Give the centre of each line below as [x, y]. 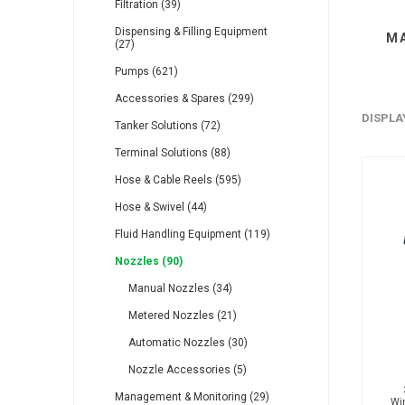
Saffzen [273, 117]
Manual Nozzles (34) [180, 288]
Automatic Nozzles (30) [188, 343]
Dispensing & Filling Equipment [191, 32]
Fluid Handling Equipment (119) [192, 234]
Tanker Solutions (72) [167, 126]
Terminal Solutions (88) [172, 153]
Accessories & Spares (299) [184, 99]
